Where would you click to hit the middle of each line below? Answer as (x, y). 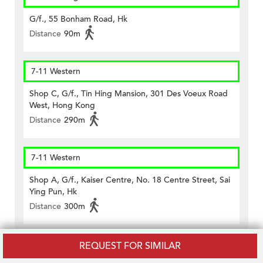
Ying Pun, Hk (53, 192)
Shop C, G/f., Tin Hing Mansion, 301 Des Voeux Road (129, 94)
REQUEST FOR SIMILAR (130, 246)
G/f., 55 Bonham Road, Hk (78, 19)
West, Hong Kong (62, 106)
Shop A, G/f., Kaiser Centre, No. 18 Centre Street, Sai (130, 180)
